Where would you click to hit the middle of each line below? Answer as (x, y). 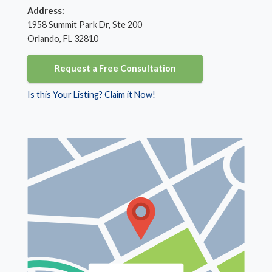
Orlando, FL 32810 (63, 38)
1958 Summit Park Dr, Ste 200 (85, 24)
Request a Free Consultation (115, 69)
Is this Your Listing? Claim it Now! (92, 94)
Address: (46, 10)
